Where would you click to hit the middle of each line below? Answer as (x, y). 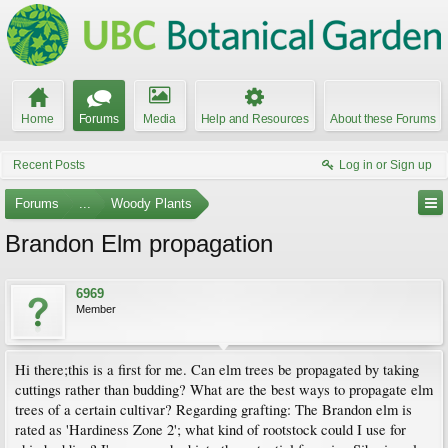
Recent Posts (49, 165)
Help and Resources (254, 119)
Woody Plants (151, 203)
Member (96, 309)
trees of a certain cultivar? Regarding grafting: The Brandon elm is (213, 409)
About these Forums (383, 119)
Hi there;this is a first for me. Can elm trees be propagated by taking (217, 369)
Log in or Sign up (385, 165)
